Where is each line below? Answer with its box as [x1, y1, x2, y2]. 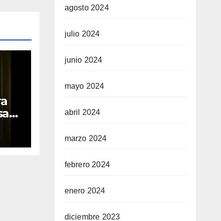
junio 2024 [64, 56, 103, 64]
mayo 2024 [64, 82, 105, 90]
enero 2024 [64, 186, 106, 195]
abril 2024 [64, 108, 101, 116]
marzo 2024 [64, 134, 107, 143]
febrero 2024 [64, 160, 110, 169]
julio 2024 [64, 30, 100, 38]
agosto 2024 [64, 3, 109, 12]
